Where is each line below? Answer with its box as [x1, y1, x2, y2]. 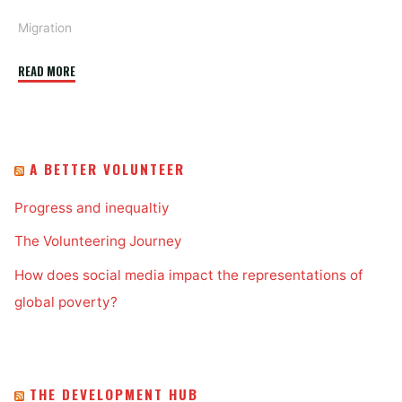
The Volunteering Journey [14, 232, 183, 250]
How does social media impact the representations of [14, 267, 364, 284]
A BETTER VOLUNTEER [30, 159, 186, 179]
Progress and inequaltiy [14, 198, 170, 216]
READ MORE [18, 63, 76, 81]
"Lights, [74, 62, 106, 80]
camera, [74, 84, 107, 102]
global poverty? [14, 293, 118, 310]
